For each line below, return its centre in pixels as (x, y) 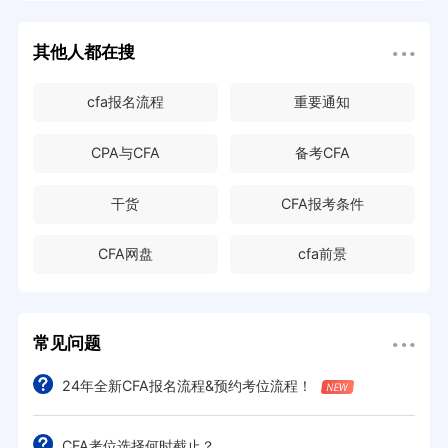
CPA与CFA (125, 152)
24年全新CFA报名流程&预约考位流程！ (187, 385)
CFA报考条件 (322, 203)
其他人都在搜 (83, 52)
